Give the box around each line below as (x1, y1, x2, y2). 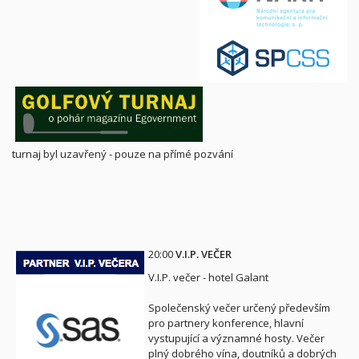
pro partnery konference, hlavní (148, 316, 304, 330)
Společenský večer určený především (148, 301, 330, 315)
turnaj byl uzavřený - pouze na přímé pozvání (12, 147, 233, 161)
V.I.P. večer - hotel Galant (148, 270, 268, 284)
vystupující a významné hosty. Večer (148, 331, 325, 345)
